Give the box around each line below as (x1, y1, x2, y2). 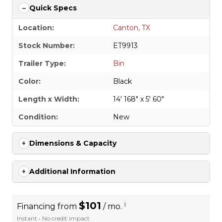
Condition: (18, 112, 58, 122)
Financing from (17, 202, 79, 212)
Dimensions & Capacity (29, 139, 116, 148)
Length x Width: (18, 95, 79, 104)
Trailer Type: (18, 59, 66, 68)
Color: (18, 77, 41, 86)
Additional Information (29, 167, 115, 176)
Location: (18, 23, 54, 33)
